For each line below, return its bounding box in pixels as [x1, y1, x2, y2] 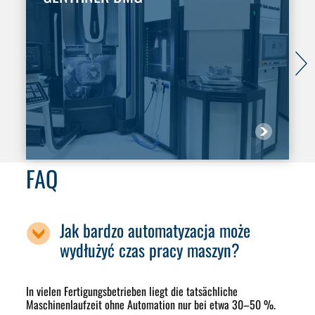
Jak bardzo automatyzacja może [60, 217, 251, 243]
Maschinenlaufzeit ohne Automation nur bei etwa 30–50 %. [26, 296, 276, 314]
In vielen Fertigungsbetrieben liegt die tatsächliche [26, 283, 238, 300]
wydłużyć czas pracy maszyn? [60, 237, 240, 263]
